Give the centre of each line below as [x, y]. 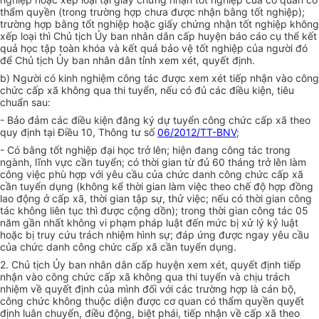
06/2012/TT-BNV [197, 132]
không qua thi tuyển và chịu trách [211, 277]
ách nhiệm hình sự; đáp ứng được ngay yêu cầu [198, 235]
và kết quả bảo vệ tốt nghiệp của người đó [208, 48]
